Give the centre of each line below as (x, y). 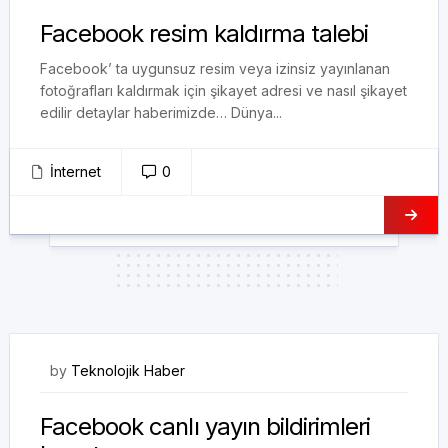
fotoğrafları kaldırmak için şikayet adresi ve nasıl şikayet (223, 90)
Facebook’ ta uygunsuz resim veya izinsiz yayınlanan (215, 68)
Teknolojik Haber (128, 370)
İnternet (75, 171)
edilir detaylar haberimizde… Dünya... (161, 112)
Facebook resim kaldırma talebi (204, 33)
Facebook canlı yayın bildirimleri (205, 426)
